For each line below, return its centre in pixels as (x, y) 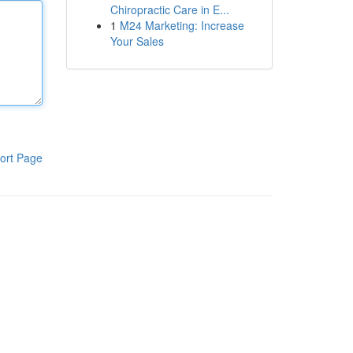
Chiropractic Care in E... (169, 9)
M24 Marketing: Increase (182, 25)
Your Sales (137, 41)
